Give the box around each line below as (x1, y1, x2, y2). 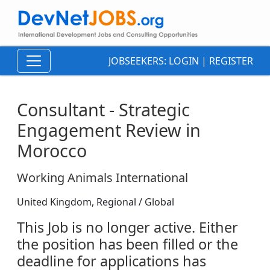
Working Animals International (17, 169, 188, 186)
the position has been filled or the (17, 234, 238, 254)
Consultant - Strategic (17, 98, 190, 122)
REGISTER (209, 54, 253, 68)
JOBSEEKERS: (108, 54, 169, 68)
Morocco (17, 139, 87, 163)
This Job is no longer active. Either (17, 218, 238, 237)
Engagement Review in (17, 118, 201, 142)
